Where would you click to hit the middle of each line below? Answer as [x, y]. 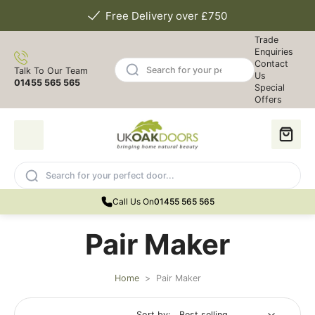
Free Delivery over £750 [166, 15]
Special [270, 88]
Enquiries [274, 52]
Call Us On [133, 201]
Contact [272, 64]
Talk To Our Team [51, 71]
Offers [269, 99]
